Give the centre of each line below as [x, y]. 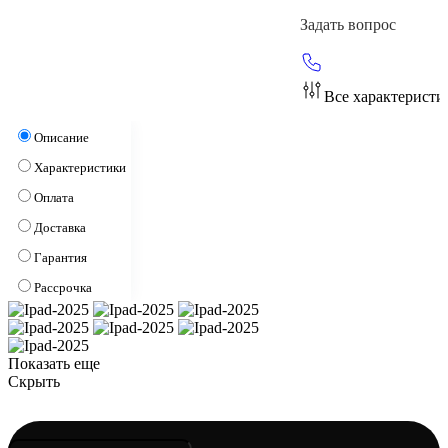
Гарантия [60, 257]
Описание [61, 137]
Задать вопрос [348, 24]
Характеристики [80, 167]
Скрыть [34, 381]
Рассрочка [63, 287]
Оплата [54, 197]
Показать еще [54, 363]
